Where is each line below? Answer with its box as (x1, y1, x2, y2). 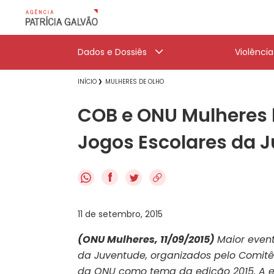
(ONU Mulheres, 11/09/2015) (78, 232, 215, 246)
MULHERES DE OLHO (105, 77, 164, 86)
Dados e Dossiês (78, 46, 147, 58)
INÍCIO (78, 77, 97, 86)
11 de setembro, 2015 (78, 207, 163, 220)
